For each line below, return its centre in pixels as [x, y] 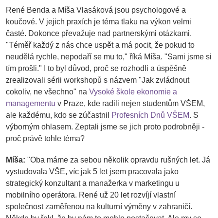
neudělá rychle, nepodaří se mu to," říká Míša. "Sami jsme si [109, 57]
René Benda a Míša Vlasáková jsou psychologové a [96, 10]
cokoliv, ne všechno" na [47, 92]
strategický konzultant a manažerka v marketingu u [93, 183]
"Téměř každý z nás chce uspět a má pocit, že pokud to [100, 45]
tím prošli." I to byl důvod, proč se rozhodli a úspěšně [96, 68]
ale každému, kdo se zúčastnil [59, 115]
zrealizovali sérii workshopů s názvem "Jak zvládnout [98, 80]
